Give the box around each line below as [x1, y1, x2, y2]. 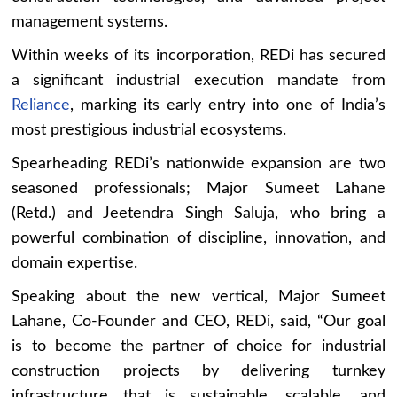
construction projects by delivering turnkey [12, 362, 385, 379]
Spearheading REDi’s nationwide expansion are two [12, 155, 385, 172]
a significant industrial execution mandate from [12, 72, 385, 89]
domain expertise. [12, 254, 138, 271]
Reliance [12, 97, 71, 113]
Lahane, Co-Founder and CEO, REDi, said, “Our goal [12, 313, 385, 330]
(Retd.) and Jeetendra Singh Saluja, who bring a [12, 205, 385, 222]
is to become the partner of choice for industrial [12, 338, 385, 354]
